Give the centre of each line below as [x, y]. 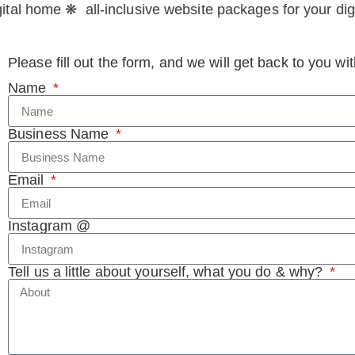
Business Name [61, 134]
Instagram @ [50, 226]
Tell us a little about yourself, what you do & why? [168, 272]
